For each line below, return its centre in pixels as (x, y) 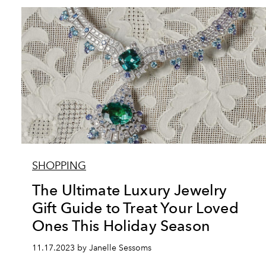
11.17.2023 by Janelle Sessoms (92, 248)
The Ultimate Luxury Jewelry (130, 190)
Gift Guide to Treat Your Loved (135, 208)
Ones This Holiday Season (121, 226)
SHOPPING (59, 166)
